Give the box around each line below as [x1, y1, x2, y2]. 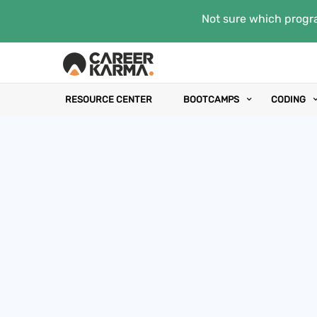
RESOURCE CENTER [65, 94, 152, 105]
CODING [271, 94, 306, 105]
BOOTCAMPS [183, 94, 239, 105]
